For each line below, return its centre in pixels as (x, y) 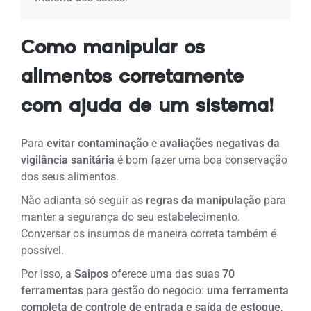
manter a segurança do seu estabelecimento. (131, 217)
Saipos (90, 274)
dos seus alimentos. (70, 176)
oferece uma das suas (166, 274)
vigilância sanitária (68, 160)
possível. (43, 250)
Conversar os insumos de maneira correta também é (149, 233)
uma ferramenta (248, 290)
